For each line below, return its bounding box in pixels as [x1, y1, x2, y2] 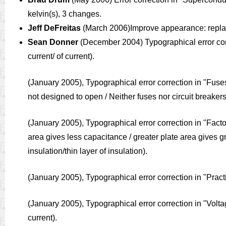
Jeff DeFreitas [28, 24, 81, 32]
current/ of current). [28, 52, 94, 61]
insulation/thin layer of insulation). [28, 147, 147, 155]
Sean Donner [28, 38, 78, 46]
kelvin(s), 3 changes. [28, 10, 101, 18]
